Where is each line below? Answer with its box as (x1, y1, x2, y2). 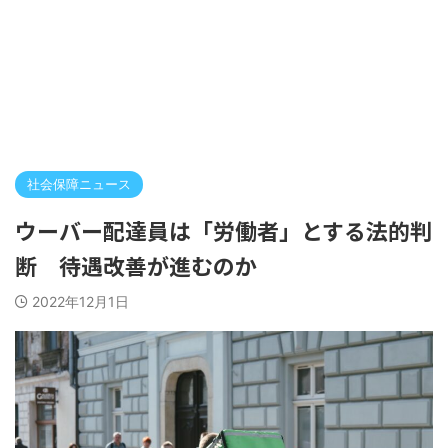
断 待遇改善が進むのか (15, 249, 257, 281)
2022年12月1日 (32, 293, 129, 310)
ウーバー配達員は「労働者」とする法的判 (15, 214, 432, 246)
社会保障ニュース (27, 176, 131, 192)
